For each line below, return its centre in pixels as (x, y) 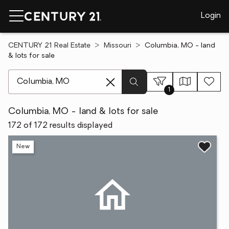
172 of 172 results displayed (60, 126)
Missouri (118, 46)
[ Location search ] (42, 75)
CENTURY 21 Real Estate (49, 46)
